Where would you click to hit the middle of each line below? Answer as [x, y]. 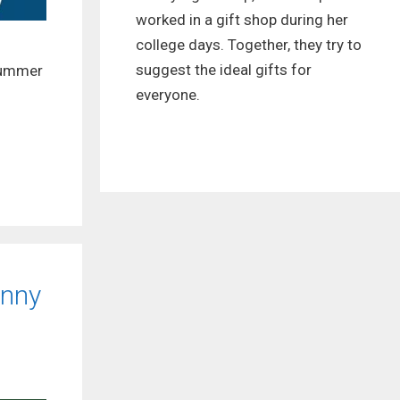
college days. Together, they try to [249, 44]
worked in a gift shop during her [242, 19]
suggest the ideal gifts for [224, 69]
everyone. [168, 94]
